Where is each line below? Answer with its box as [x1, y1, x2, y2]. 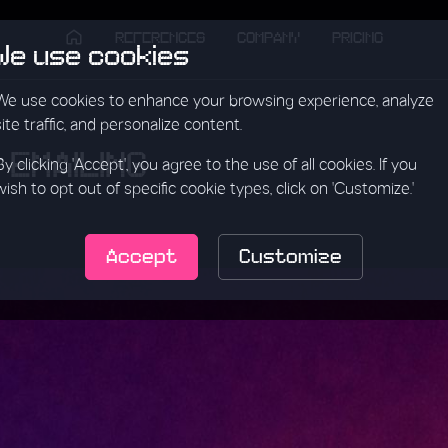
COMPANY [237, 28, 300, 47]
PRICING [332, 28, 383, 47]
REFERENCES [115, 28, 205, 47]
